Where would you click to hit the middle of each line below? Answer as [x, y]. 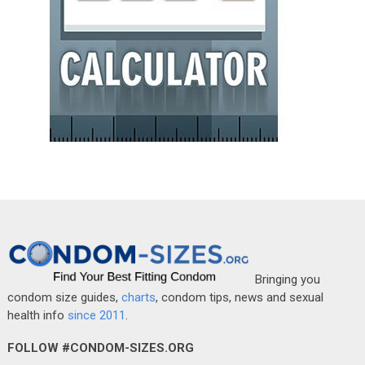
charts [138, 297]
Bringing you [286, 279]
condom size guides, [64, 297]
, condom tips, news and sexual [239, 297]
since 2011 [96, 315]
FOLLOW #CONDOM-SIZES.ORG [100, 347]
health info [37, 315]
